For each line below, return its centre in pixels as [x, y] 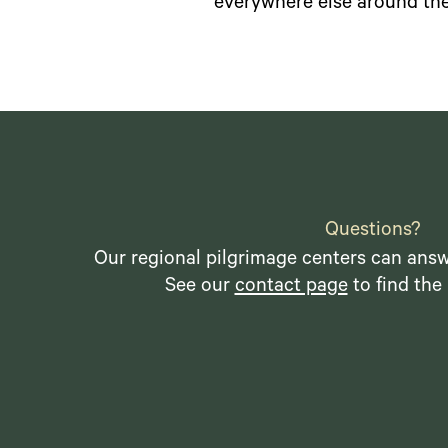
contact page [291, 288]
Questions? [372, 232]
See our [199, 288]
